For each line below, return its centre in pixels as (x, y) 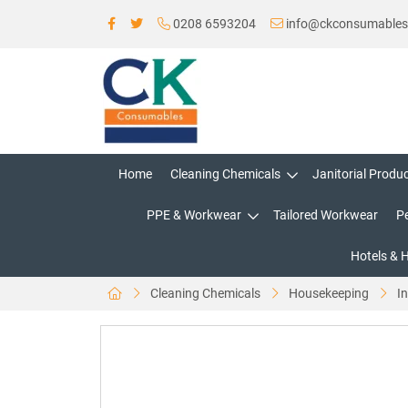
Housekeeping (329, 293)
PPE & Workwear (194, 215)
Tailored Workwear (326, 215)
